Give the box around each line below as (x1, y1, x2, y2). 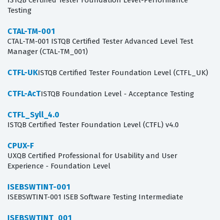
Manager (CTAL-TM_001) (7, 47, 88, 56)
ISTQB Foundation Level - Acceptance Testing (41, 89, 194, 99)
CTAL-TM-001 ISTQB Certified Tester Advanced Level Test (7, 37, 193, 46)
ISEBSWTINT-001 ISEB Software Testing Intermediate (7, 192, 183, 202)
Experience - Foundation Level (7, 162, 110, 171)
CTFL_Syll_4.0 (7, 110, 59, 120)
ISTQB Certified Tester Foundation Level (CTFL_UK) (38, 68, 208, 78)
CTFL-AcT (7, 89, 41, 99)
